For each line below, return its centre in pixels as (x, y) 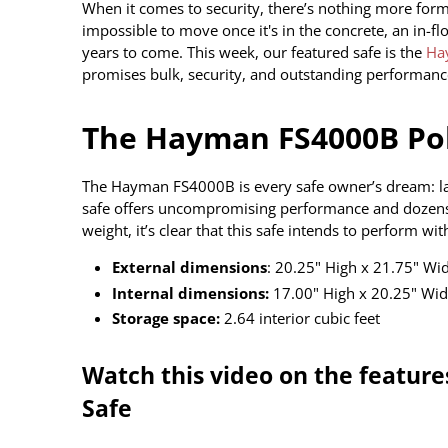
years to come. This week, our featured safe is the (254, 51)
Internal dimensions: (190, 292)
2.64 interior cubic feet (300, 318)
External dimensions (189, 266)
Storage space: (166, 318)
